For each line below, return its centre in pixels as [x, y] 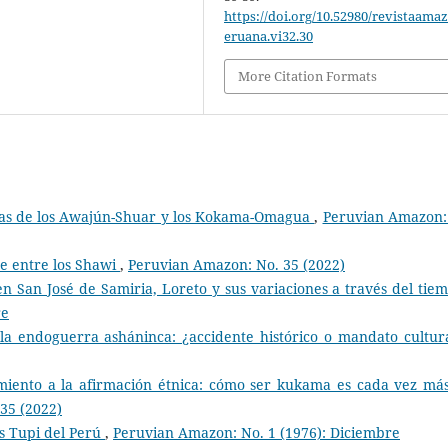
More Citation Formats [308, 76]
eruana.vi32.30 [269, 36]
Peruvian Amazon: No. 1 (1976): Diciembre [256, 432]
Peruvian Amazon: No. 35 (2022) [236, 264]
